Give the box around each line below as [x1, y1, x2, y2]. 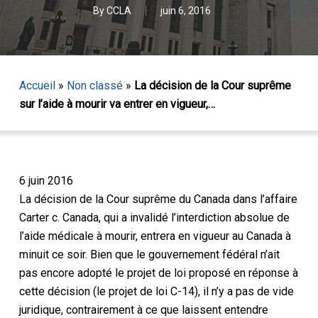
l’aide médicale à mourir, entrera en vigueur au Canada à [18, 229, 291, 243]
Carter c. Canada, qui [18, 210, 121, 224]
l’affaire [259, 192, 297, 206]
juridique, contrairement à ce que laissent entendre [18, 302, 268, 317]
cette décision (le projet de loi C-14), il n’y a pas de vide [18, 284, 294, 298]
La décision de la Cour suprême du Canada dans [18, 192, 260, 206]
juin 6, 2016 [160, 5, 211, 16]
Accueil [18, 79, 55, 92]
